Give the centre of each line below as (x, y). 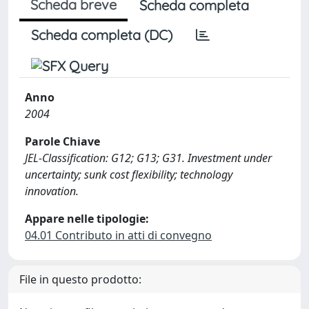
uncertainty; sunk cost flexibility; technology (129, 175)
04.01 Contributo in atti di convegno (118, 235)
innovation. (52, 191)
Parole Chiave (62, 141)
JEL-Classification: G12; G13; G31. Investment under (148, 158)
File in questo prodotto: (80, 279)
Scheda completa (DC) (102, 35)
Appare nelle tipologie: (87, 219)
